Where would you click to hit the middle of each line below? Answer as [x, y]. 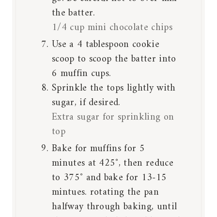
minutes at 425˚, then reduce [113, 163]
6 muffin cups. [82, 74]
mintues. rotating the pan [105, 192]
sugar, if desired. [86, 103]
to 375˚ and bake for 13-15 [109, 178]
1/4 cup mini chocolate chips [112, 28]
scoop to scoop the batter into [114, 59]
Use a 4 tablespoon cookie [106, 45]
